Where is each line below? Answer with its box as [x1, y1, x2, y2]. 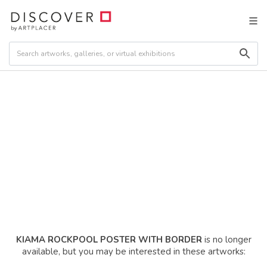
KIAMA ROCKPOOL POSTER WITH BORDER [15, 234, 202, 246]
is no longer [201, 234, 252, 246]
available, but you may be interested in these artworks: [21, 246, 246, 257]
